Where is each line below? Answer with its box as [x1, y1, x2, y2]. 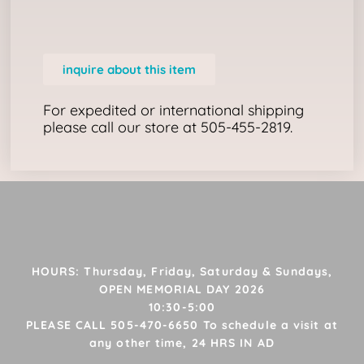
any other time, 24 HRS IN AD [89, 335, 275, 350]
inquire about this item [63, 61, 197, 77]
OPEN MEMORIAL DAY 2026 [98, 281, 266, 297]
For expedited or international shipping [43, 100, 305, 119]
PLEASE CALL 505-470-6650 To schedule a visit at [26, 317, 338, 332]
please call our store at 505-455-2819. [43, 117, 293, 136]
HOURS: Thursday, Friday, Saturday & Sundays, [31, 263, 333, 279]
